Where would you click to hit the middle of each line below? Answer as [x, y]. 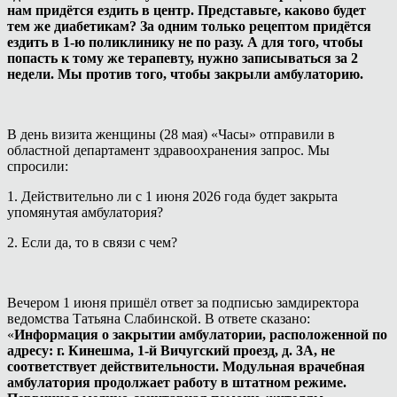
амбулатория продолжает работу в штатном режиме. [177, 382]
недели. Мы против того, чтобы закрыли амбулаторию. [185, 74]
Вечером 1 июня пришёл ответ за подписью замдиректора [183, 302]
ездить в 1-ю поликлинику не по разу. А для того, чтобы [185, 42]
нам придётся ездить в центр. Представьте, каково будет [187, 10]
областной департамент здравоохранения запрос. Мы [168, 150]
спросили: [38, 166]
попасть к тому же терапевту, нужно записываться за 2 [183, 58]
